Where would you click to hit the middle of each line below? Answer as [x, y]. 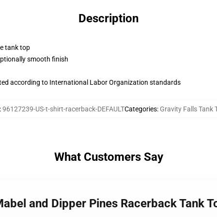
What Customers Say [108, 157]
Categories [140, 109]
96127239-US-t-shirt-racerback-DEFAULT [63, 109]
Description [108, 18]
